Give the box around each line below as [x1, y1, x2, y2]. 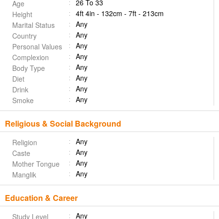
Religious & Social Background [5, 118, 121, 130]
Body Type [12, 63, 45, 73]
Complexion [12, 52, 49, 63]
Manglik [12, 170, 36, 180]
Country [12, 31, 37, 41]
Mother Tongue [12, 159, 60, 169]
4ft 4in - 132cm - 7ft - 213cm [76, 8, 164, 19]
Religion [12, 137, 37, 148]
